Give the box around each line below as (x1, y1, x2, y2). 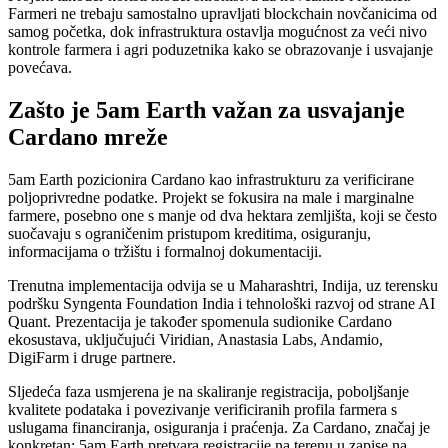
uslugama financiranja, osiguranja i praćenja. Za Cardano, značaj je (8, 419, 430, 437)
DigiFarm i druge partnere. (8, 349, 176, 367)
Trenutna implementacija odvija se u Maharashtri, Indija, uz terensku (8, 277, 438, 295)
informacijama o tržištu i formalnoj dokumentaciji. (8, 243, 322, 261)
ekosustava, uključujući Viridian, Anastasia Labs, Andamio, (8, 331, 383, 349)
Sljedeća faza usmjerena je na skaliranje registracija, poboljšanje (8, 383, 409, 401)
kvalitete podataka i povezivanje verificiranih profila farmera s (8, 401, 397, 419)
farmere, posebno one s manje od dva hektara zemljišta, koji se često (8, 207, 437, 225)
